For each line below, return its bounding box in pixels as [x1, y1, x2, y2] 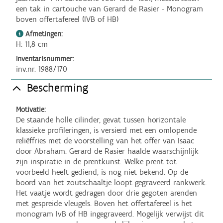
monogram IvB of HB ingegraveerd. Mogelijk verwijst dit [16, 209, 205, 219]
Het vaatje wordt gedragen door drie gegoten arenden [16, 188, 198, 198]
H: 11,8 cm [16, 39, 48, 49]
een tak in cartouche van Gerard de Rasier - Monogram [16, 4, 204, 14]
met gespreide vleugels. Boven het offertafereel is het [16, 199, 193, 209]
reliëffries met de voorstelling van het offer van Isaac [16, 136, 195, 146]
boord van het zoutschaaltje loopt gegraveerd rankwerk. [16, 178, 207, 188]
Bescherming [27, 81, 89, 95]
